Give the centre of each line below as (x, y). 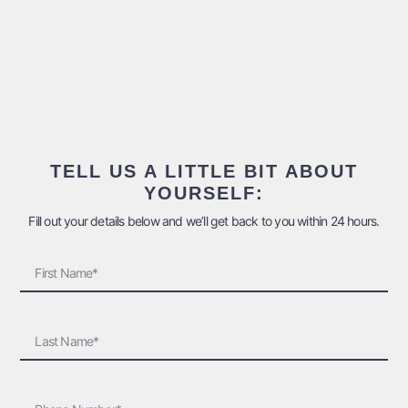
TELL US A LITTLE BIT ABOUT (204, 171)
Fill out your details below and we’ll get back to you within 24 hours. (204, 220)
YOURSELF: (204, 193)
